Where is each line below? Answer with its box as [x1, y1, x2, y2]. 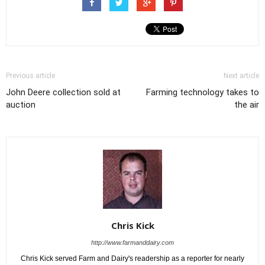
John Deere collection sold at [6, 87, 121, 98]
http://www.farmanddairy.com [91, 239, 174, 247]
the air [234, 99, 259, 111]
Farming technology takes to [146, 87, 259, 98]
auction [6, 99, 35, 111]
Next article [224, 72, 259, 80]
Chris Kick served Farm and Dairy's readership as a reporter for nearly [21, 254, 244, 263]
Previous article [6, 72, 55, 80]
